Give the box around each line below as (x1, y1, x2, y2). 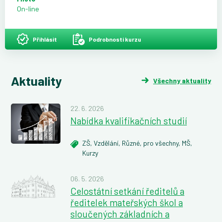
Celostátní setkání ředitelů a (70, 185, 184, 197)
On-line (17, 4, 39, 13)
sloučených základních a (70, 208, 169, 220)
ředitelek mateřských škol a (70, 196, 183, 208)
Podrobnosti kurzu (89, 36, 141, 43)
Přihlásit (33, 36, 57, 43)
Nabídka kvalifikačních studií (70, 114, 187, 126)
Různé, (122, 138, 143, 147)
